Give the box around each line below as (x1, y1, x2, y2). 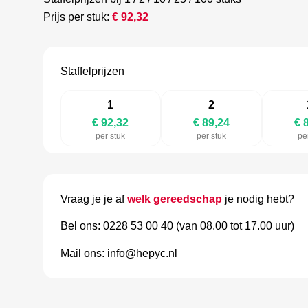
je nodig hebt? (221, 192, 294, 205)
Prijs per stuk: (43, 10, 112, 23)
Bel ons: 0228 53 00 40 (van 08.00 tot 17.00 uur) (60, 220, 294, 232)
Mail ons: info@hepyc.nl (60, 247, 177, 259)
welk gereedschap (126, 192, 222, 205)
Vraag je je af (60, 192, 127, 205)
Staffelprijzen (60, 65, 124, 78)
